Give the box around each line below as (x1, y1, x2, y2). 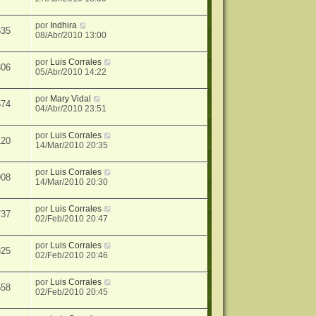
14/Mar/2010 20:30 (35, 177, 109, 188)
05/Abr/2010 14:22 (35, 67, 107, 78)
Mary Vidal (50, 94, 92, 104)
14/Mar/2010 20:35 (35, 140, 109, 151)
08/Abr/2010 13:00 (35, 30, 107, 41)
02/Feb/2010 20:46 (35, 250, 109, 261)
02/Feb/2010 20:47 (35, 214, 109, 224)
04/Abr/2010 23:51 (35, 104, 107, 114)
